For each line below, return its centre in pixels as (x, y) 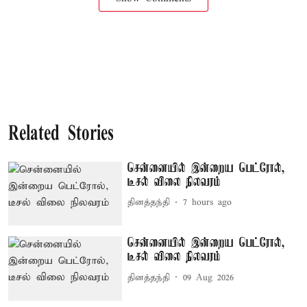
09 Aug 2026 (209, 278)
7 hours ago (208, 202)
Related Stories (61, 134)
